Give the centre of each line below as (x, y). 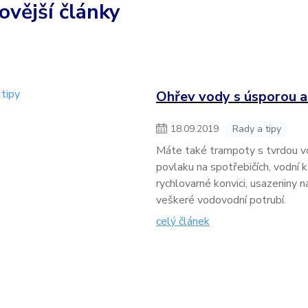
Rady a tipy (256, 129)
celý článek (183, 221)
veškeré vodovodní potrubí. (221, 200)
